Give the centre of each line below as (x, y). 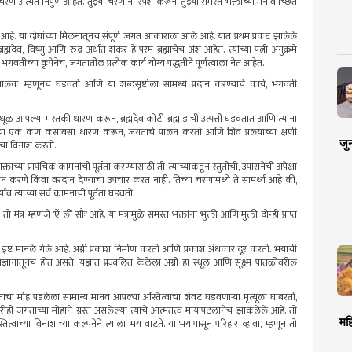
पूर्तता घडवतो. (110, 194)
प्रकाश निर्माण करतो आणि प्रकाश (147, 250)
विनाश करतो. (32, 146)
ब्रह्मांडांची (183, 119)
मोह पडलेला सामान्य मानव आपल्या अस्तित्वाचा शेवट (109, 298)
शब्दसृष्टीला (139, 85)
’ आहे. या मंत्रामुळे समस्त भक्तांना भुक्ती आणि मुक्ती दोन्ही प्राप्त (192, 215)
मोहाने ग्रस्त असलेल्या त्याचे (100, 311)
